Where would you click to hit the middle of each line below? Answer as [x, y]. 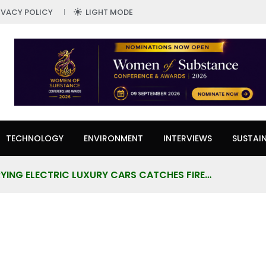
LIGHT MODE [109, 12]
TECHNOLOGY [35, 139]
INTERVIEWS [188, 139]
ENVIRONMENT [113, 139]
